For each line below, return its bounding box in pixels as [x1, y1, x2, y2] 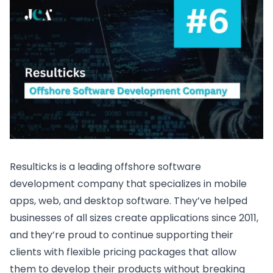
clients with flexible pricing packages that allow [10, 244, 236, 259]
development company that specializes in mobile [10, 176, 247, 191]
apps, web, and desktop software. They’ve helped [10, 193, 247, 208]
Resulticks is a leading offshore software [10, 159, 201, 174]
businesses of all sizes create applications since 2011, [10, 210, 258, 225]
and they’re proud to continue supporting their [10, 227, 233, 242]
